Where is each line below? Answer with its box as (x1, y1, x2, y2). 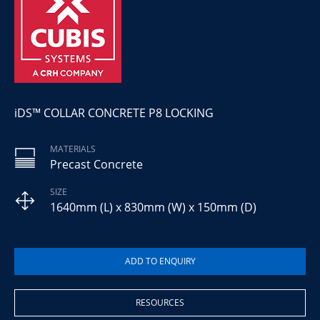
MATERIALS (50, 143, 96, 155)
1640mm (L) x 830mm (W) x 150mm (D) (50, 199, 256, 215)
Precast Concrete (50, 156, 143, 172)
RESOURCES (136, 296, 184, 309)
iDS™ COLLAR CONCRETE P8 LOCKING (14, 105, 214, 121)
